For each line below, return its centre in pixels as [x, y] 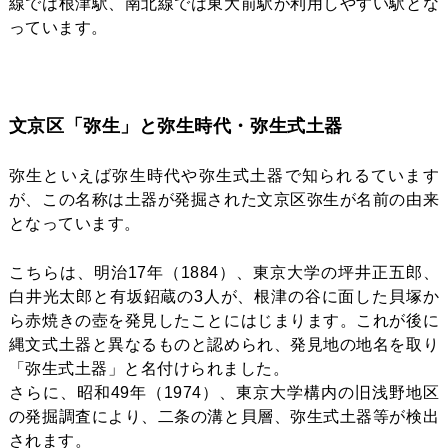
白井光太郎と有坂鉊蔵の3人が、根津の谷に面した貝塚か [224, 296]
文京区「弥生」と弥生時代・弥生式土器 [175, 125]
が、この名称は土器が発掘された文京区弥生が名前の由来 [224, 199]
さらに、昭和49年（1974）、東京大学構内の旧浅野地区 [224, 392]
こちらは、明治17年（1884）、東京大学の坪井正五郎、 [224, 272]
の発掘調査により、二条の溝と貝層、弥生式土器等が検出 [224, 416]
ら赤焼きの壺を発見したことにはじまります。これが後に [224, 320]
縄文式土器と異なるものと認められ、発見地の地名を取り [224, 344]
